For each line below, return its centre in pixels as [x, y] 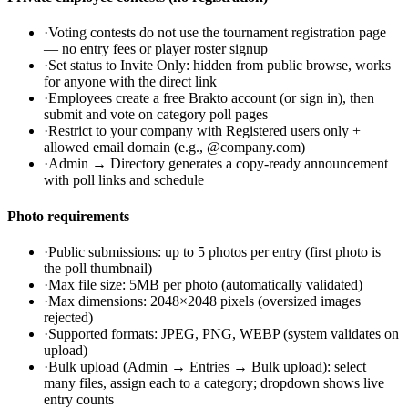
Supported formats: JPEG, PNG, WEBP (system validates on [224, 333]
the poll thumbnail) [98, 268]
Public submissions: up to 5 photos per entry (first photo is [214, 251]
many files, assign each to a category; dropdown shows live [214, 382]
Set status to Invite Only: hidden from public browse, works [219, 66]
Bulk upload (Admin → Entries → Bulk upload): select [207, 366]
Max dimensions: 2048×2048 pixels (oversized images [204, 301]
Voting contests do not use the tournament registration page [217, 33]
